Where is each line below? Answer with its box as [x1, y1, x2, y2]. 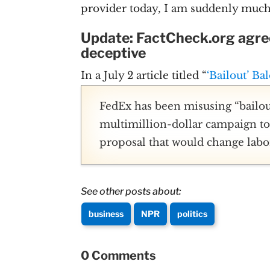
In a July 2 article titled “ [81, 69, 207, 83]
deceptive [81, 45, 146, 62]
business [89, 209, 124, 219]
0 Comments [81, 248, 157, 263]
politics [177, 209, 208, 219]
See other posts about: [81, 186, 182, 198]
